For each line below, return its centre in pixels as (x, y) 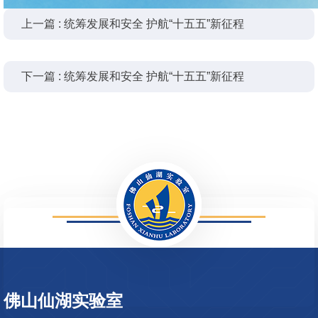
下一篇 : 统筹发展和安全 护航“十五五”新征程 (133, 76)
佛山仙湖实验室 (63, 301)
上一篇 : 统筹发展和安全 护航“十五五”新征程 (133, 24)
